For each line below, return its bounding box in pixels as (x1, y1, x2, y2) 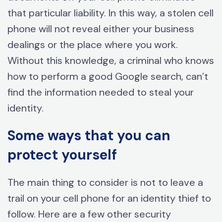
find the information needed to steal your (7, 86, 194, 99)
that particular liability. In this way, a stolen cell (7, 6, 214, 20)
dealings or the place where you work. (7, 38, 178, 52)
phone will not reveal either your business (7, 22, 194, 36)
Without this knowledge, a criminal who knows (7, 54, 214, 67)
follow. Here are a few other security (7, 208, 171, 221)
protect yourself (7, 146, 117, 165)
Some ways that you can (7, 126, 170, 145)
